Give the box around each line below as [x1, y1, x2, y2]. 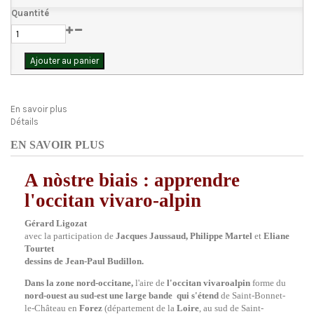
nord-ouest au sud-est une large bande [25, 290, 172, 301]
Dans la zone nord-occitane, [25, 278, 135, 288]
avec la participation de [25, 231, 114, 241]
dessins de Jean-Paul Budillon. [25, 256, 144, 266]
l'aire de [135, 278, 165, 288]
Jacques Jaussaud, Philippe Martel [114, 231, 254, 241]
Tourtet [25, 243, 54, 254]
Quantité [11, 8, 49, 18]
